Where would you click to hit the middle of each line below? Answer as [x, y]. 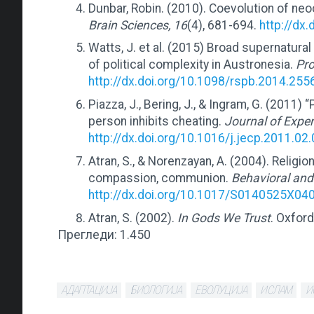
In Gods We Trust [224, 218]
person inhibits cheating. [156, 122]
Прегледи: [87, 234]
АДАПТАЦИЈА [89, 290]
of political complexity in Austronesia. [192, 65]
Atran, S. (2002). [133, 218]
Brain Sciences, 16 [138, 25]
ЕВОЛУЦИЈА [221, 290]
